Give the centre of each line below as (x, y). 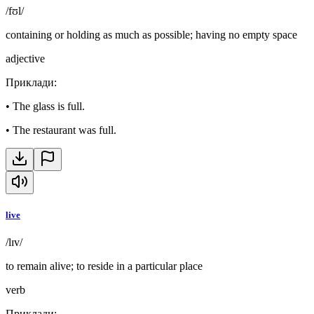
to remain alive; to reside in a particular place (104, 266)
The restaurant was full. (64, 130)
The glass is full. (49, 107)
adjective (25, 59)
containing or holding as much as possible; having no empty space (151, 35)
